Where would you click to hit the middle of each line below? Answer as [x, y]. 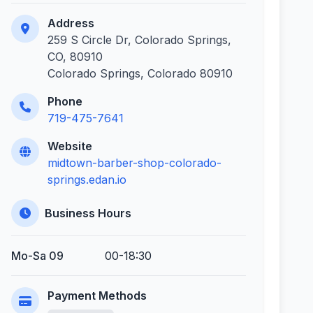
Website [70, 146]
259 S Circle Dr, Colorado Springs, [139, 40]
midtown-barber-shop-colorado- [134, 163]
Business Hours [88, 213]
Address [71, 23]
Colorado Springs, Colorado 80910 [140, 73]
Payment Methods [97, 296]
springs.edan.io [87, 180]
